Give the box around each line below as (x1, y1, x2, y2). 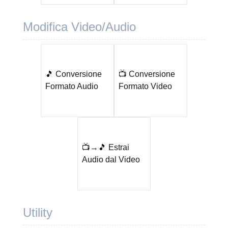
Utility (22, 206, 52, 219)
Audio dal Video (81, 155, 140, 164)
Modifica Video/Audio (22, 20, 136, 34)
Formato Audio (45, 82, 98, 91)
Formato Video (118, 82, 172, 91)
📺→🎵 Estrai (81, 143, 129, 152)
